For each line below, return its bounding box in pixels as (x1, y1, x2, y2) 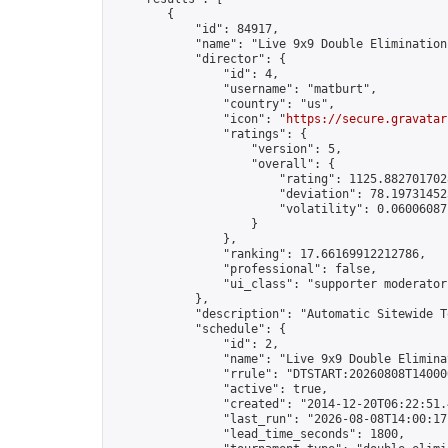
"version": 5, (111, 142, 342, 156)
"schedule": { (111, 322, 286, 336)
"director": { (111, 52, 286, 66)
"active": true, (111, 382, 328, 396)
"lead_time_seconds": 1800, (111, 427, 405, 441)
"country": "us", (111, 97, 335, 111)
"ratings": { (111, 127, 307, 141)
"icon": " (111, 112, 286, 126)
